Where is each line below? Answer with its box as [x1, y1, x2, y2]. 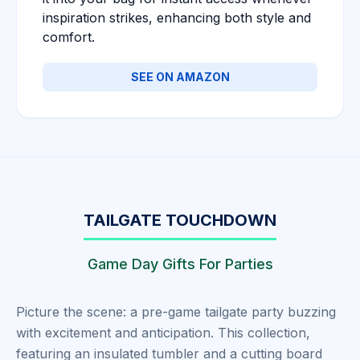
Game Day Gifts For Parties [87, 256, 273, 272]
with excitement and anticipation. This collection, [16, 325, 310, 341]
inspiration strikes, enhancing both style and [43, 10, 311, 26]
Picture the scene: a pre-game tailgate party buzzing [16, 304, 336, 320]
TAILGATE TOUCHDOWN [84, 211, 276, 230]
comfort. [43, 29, 95, 45]
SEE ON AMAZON [130, 70, 230, 84]
